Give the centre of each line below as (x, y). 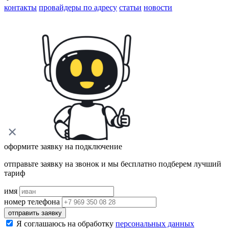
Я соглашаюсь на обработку (66, 223)
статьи (130, 7)
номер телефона (32, 201)
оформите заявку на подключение (63, 146)
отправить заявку (35, 213)
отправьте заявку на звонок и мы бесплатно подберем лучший (113, 164)
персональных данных (155, 223)
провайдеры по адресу (78, 7)
